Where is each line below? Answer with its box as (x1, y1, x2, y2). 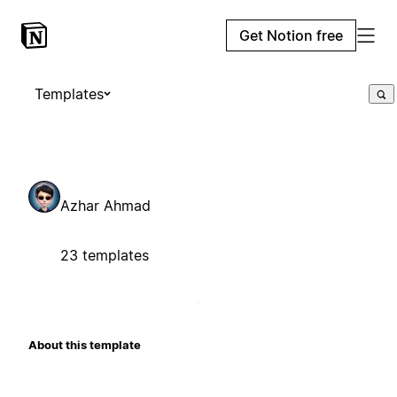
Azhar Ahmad (60, 196, 151, 214)
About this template (28, 337, 141, 352)
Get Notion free (239, 27, 343, 44)
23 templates (60, 245, 149, 264)
